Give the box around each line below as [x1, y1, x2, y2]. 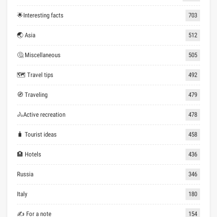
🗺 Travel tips [17, 71, 53, 78]
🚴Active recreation [17, 110, 65, 118]
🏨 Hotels [17, 150, 41, 158]
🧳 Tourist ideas [17, 130, 57, 138]
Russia [17, 170, 33, 178]
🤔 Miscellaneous [17, 51, 61, 59]
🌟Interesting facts [17, 11, 63, 19]
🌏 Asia [17, 31, 35, 39]
